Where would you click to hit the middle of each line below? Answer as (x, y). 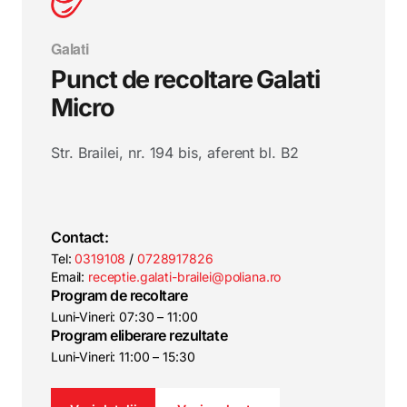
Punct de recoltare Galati (186, 79)
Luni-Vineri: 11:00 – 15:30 (123, 357)
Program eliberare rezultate (139, 335)
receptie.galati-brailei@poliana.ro (185, 277)
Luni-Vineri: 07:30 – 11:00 (124, 317)
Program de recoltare (119, 295)
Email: (70, 277)
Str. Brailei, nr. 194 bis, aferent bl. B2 (175, 153)
